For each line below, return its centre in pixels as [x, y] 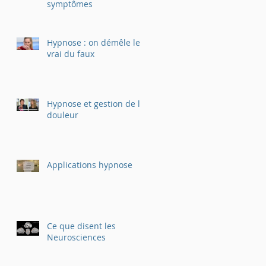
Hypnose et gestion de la [96, 103]
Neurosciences [76, 237]
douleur [63, 115]
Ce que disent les [81, 226]
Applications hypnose [90, 164]
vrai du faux [71, 53]
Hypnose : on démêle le [94, 42]
